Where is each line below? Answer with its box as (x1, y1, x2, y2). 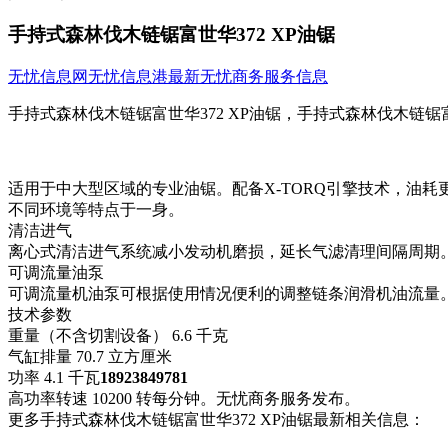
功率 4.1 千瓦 (8, 369, 100, 387)
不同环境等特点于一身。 (8, 201, 188, 219)
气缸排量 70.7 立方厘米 (8, 348, 172, 366)
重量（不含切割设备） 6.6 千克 (8, 327, 228, 345)
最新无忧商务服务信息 (168, 68, 328, 86)
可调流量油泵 (8, 264, 104, 282)
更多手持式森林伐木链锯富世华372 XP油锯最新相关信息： (8, 411, 425, 429)
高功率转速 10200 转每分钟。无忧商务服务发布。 (8, 390, 360, 408)
